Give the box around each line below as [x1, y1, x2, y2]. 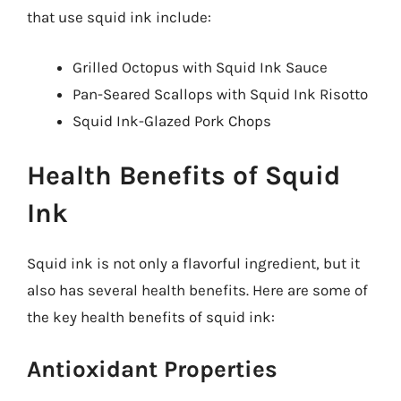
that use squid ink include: [27, 8, 211, 26]
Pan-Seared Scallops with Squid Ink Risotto [73, 84, 368, 103]
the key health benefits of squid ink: [27, 308, 275, 326]
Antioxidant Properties [27, 354, 277, 383]
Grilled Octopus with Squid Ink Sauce [73, 57, 328, 76]
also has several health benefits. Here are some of [27, 281, 368, 299]
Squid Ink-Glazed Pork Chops [73, 111, 271, 130]
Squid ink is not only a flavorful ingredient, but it [27, 254, 360, 272]
